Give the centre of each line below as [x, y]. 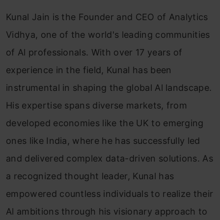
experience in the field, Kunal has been [89, 70]
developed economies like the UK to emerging [105, 123]
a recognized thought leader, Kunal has [90, 176]
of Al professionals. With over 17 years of [94, 53]
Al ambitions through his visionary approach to [107, 212]
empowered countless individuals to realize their [110, 194]
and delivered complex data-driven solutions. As [110, 159]
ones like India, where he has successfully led [103, 141]
